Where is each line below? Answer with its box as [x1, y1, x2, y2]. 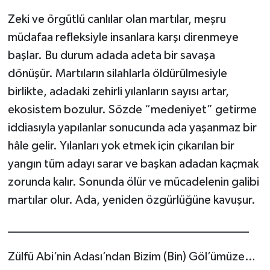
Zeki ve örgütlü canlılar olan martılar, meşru [7, 13, 226, 26]
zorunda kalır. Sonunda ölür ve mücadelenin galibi [7, 176, 259, 189]
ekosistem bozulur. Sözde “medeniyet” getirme [7, 104, 257, 116]
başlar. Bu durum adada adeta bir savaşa [7, 49, 215, 62]
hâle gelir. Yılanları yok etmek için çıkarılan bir [7, 140, 234, 152]
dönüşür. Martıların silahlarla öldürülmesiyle [7, 67, 227, 80]
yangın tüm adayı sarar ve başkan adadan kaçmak [7, 158, 259, 171]
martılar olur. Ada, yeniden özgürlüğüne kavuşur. [7, 194, 256, 207]
